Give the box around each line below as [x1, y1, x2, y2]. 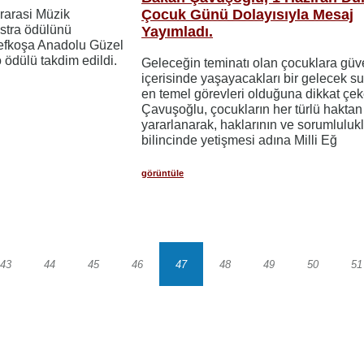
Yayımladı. [141, 24, 214, 41]
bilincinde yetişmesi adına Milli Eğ [141, 133, 338, 148]
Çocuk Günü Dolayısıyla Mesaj [141, 6, 354, 24]
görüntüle [141, 168, 184, 179]
